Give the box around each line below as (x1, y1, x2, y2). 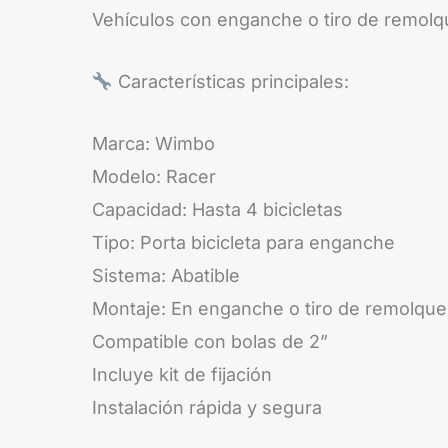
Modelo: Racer (92, 165, 216, 187)
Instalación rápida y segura (92, 396, 322, 418)
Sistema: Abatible (92, 264, 240, 286)
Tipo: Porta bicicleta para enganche (92, 231, 395, 253)
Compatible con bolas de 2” (92, 330, 328, 352)
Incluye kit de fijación (92, 363, 272, 385)
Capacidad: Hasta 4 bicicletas (92, 198, 343, 220)
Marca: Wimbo (92, 132, 215, 154)
